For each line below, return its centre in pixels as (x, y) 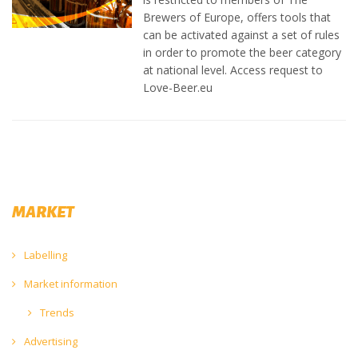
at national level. (187, 70)
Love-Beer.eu (178, 87)
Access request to (276, 70)
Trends (56, 312)
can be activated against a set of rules (241, 34)
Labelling (44, 255)
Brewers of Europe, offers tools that (237, 17)
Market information (70, 283)
